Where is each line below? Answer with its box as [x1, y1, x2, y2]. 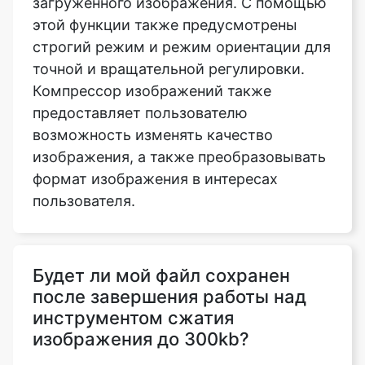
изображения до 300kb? [33, 264, 249, 286]
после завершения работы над [33, 222, 306, 244]
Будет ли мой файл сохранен [33, 200, 290, 222]
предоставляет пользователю [33, 40, 248, 58]
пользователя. [33, 128, 135, 146]
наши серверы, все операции [33, 324, 242, 342]
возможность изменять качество [33, 62, 273, 80]
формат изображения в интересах [33, 106, 278, 124]
